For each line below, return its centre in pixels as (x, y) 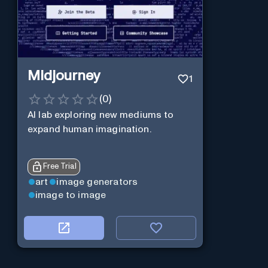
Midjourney (64, 76)
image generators (97, 182)
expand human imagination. (89, 129)
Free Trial (60, 166)
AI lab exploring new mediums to (100, 115)
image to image (71, 195)
